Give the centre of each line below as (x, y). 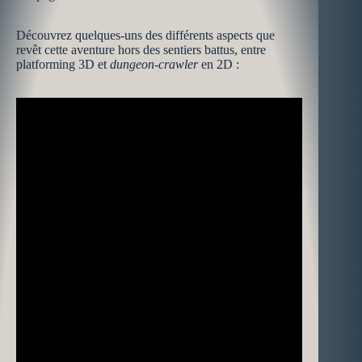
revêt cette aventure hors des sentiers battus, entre (141, 50)
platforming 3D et (63, 64)
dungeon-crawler (154, 64)
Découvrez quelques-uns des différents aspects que (145, 35)
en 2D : (219, 64)
